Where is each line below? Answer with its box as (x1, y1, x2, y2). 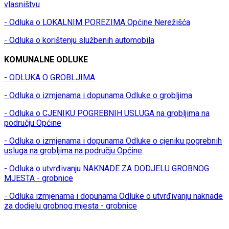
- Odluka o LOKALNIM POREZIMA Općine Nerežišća (4, 17, 190, 28)
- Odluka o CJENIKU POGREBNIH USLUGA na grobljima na (4, 108, 210, 119)
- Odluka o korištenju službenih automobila (4, 35, 154, 45)
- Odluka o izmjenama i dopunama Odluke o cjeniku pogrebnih (4, 136, 222, 146)
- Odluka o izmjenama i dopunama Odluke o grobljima (4, 90, 192, 101)
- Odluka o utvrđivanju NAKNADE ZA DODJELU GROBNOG (4, 164, 209, 174)
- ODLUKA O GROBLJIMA (4, 73, 95, 83)
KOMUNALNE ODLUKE (4, 55, 88, 65)
